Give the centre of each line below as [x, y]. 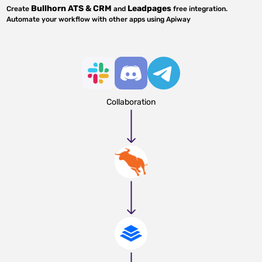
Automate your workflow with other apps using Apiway [99, 19]
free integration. [200, 9]
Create [19, 9]
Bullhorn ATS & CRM [72, 8]
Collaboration [131, 102]
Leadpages [150, 8]
